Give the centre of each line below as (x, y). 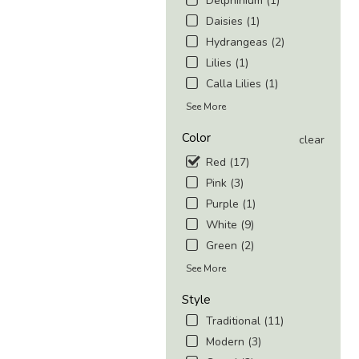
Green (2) (230, 246)
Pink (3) (225, 184)
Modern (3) (234, 342)
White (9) (230, 225)
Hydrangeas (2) (245, 42)
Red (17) (228, 163)
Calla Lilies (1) (242, 84)
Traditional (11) (245, 321)
